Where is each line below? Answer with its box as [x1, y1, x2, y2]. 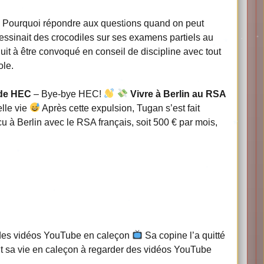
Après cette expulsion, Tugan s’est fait [40, 103, 200, 113]
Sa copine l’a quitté [143, 230, 226, 240]
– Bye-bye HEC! [31, 88, 104, 99]
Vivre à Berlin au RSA [130, 88, 226, 99]
